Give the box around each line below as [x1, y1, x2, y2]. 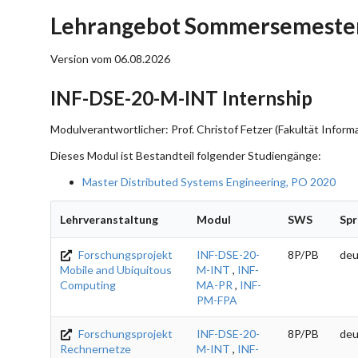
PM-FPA [197, 292, 237, 307]
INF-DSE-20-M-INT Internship [50, 86, 312, 109]
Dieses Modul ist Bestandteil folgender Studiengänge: [50, 148, 321, 162]
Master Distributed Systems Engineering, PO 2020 [82, 174, 336, 189]
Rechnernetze [60, 341, 131, 356]
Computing [60, 277, 116, 292]
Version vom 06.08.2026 [50, 52, 170, 66]
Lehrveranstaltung [60, 212, 158, 226]
